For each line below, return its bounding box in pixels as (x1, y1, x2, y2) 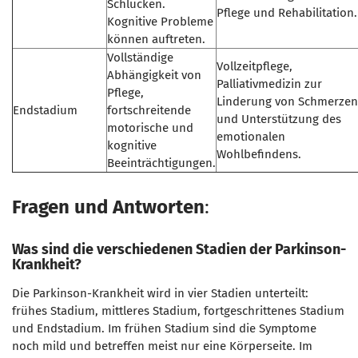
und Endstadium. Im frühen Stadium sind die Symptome (12, 321, 316, 336)
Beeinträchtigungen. (107, 156, 216, 170)
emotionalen (217, 129, 285, 144)
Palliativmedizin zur (217, 77, 322, 91)
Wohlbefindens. (217, 147, 301, 161)
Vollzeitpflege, (217, 59, 292, 74)
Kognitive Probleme (107, 14, 213, 29)
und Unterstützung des (217, 112, 341, 126)
